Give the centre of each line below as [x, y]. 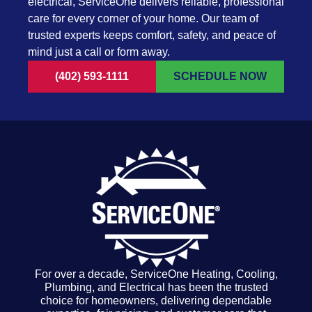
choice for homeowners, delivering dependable [156, 301]
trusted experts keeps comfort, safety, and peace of [152, 35]
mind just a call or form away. [99, 52]
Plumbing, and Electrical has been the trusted [156, 287]
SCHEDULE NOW [220, 76]
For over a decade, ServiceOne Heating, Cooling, [156, 274]
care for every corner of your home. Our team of [143, 18]
